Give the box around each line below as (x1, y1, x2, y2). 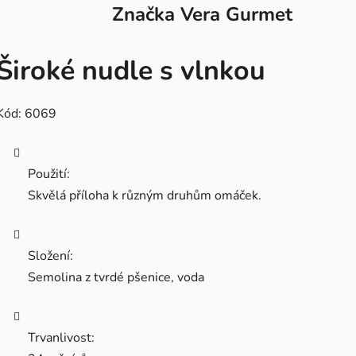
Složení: (28, 247, 73, 265)
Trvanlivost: (28, 329, 95, 347)
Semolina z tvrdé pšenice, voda (28, 269, 204, 287)
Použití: (28, 165, 70, 184)
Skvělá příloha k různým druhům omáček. (28, 187, 261, 205)
